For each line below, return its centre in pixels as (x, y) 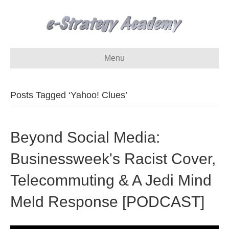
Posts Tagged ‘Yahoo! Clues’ (69, 95)
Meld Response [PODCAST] (107, 202)
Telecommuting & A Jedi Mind (111, 180)
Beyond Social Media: (85, 137)
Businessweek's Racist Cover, (113, 159)
